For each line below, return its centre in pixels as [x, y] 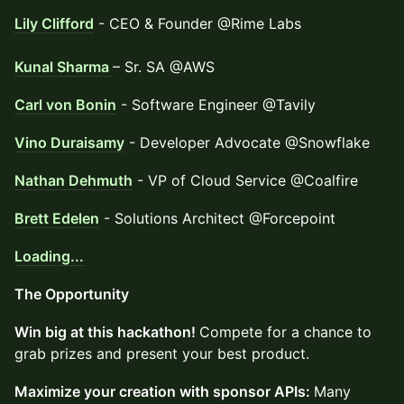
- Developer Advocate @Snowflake [247, 142]
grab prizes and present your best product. [162, 353]
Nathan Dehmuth [73, 180]
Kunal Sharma [64, 67]
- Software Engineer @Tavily [216, 105]
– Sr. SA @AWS [164, 67]
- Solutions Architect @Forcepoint [217, 218]
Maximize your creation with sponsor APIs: [164, 391]
